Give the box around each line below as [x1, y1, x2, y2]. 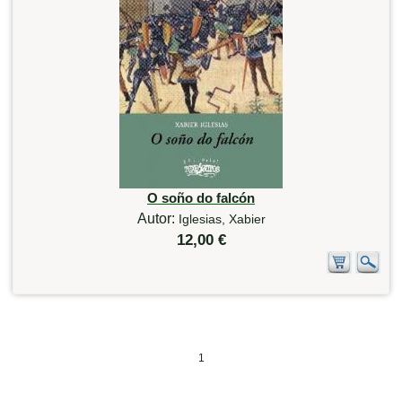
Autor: [136, 210, 179, 226]
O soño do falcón [147, 189, 255, 205]
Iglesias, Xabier [178, 211, 266, 226]
